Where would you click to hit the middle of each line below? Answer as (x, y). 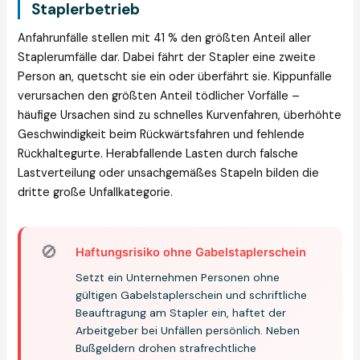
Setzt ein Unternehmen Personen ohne (178, 277)
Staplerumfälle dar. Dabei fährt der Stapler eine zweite (167, 57)
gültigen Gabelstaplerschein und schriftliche (192, 295)
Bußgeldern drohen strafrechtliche (166, 348)
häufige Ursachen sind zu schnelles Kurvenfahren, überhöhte (180, 115)
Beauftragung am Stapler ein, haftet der (181, 312)
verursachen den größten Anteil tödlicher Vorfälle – (159, 96)
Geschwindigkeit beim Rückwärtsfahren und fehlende (162, 134)
